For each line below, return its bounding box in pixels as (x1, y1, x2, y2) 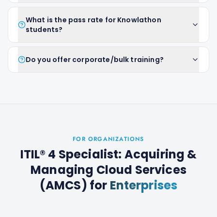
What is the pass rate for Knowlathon (26, 15, 161, 25)
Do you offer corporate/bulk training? (26, 55, 164, 64)
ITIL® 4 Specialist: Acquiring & (20, 146, 197, 162)
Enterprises (109, 177, 178, 193)
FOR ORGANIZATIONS (73, 135, 144, 143)
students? (26, 25, 63, 34)
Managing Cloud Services (31, 162, 186, 178)
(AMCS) (39, 177, 87, 193)
